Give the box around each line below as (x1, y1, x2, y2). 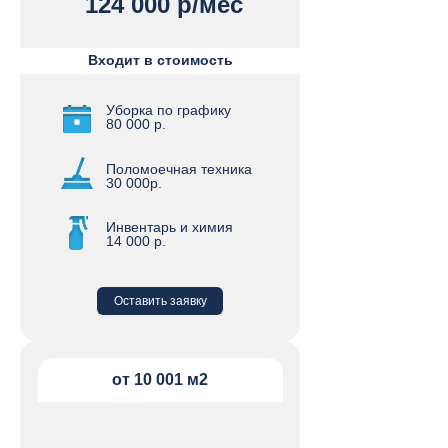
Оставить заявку (113, 294, 207, 308)
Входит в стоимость (88, 52, 233, 68)
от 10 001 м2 (112, 371, 208, 388)
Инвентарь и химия (106, 219, 233, 235)
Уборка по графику (106, 102, 231, 118)
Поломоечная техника (106, 161, 252, 177)
